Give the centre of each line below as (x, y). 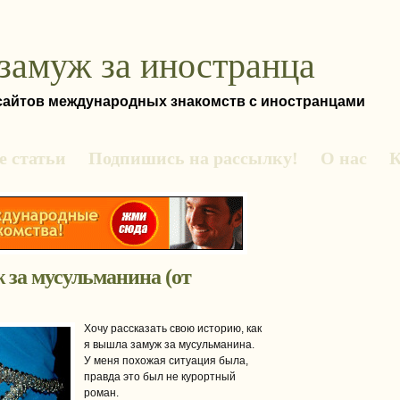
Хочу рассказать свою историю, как (173, 329)
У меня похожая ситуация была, (166, 361)
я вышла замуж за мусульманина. (169, 345)
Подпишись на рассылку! (193, 158)
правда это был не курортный (160, 377)
